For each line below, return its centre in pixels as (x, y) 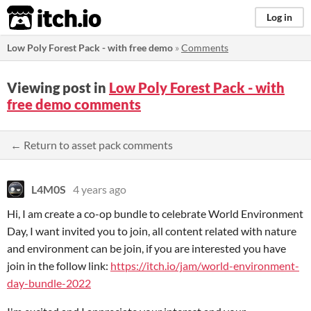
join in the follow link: (59, 266)
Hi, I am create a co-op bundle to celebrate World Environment (155, 213)
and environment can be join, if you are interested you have (146, 248)
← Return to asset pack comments (92, 145)
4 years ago (100, 189)
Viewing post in (58, 87)
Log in (279, 17)
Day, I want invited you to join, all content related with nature (152, 231)
